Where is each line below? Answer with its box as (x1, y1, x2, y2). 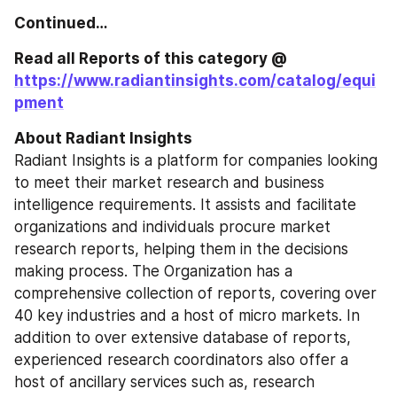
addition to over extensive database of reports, (14, 329, 351, 347)
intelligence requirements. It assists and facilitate (14, 196, 356, 214)
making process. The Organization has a (14, 262, 292, 281)
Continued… (14, 13, 107, 32)
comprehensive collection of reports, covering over (14, 284, 377, 303)
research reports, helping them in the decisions (14, 240, 348, 259)
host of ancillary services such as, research (14, 373, 315, 392)
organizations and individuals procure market (14, 218, 331, 237)
